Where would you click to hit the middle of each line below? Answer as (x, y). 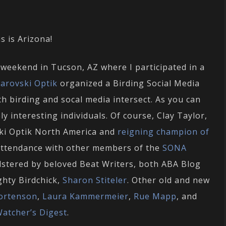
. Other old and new (168, 180)
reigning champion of (163, 132)
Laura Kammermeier (86, 196)
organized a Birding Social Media (129, 83)
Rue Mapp (155, 196)
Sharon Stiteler (95, 180)
